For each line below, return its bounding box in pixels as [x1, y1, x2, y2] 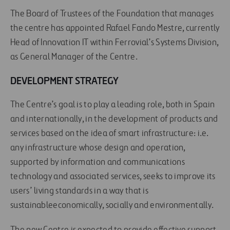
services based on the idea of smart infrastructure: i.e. [10, 129, 208, 139]
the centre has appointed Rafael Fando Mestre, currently [10, 24, 220, 33]
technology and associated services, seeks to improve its [10, 172, 216, 182]
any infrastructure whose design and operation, [10, 143, 185, 153]
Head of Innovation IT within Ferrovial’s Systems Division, [10, 38, 219, 48]
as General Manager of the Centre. [10, 52, 138, 62]
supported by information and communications [10, 158, 185, 167]
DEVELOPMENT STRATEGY [10, 74, 119, 87]
